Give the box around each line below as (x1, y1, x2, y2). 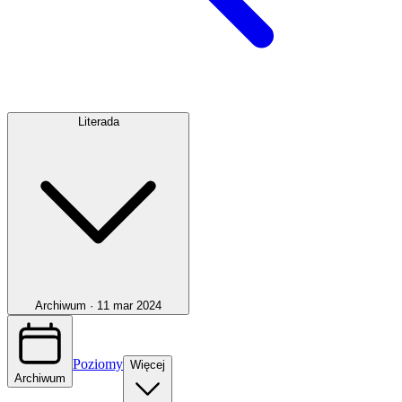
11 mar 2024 (97, 298, 162, 312)
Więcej (130, 357, 165, 371)
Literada (77, 114, 119, 128)
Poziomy (73, 355, 123, 371)
